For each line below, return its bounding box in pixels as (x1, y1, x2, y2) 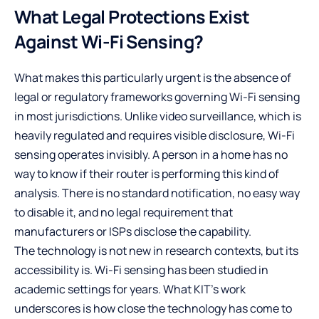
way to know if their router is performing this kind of (14, 165, 279, 182)
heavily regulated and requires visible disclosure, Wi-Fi (14, 127, 295, 143)
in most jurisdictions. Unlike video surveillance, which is (14, 108, 301, 124)
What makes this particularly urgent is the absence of (14, 69, 291, 85)
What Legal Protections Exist (14, 4, 250, 29)
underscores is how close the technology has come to (14, 300, 292, 316)
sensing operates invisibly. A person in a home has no (14, 146, 288, 162)
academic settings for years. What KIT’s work (14, 281, 246, 297)
